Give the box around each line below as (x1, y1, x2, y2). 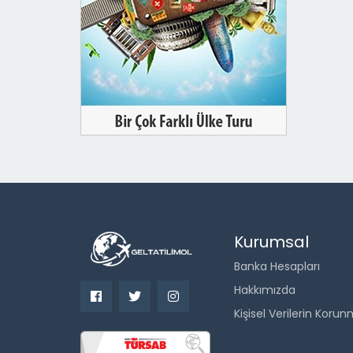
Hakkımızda (234, 282, 295, 298)
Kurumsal (234, 231, 309, 253)
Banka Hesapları (234, 258, 320, 274)
